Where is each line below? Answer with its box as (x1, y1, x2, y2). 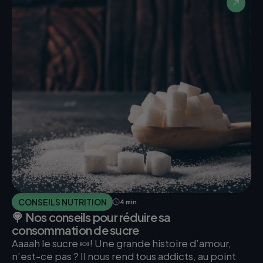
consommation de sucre (12, 222, 139, 237)
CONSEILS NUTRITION (18, 196, 107, 207)
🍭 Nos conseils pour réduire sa (12, 209, 171, 224)
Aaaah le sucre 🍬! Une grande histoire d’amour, (12, 236, 231, 249)
